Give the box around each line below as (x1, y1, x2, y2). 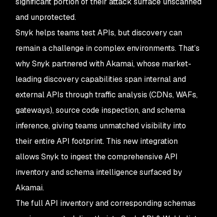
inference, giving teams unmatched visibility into (15, 121, 186, 131)
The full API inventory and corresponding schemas (15, 198, 196, 208)
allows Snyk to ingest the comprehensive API (15, 152, 178, 162)
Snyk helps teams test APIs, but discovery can (15, 28, 182, 38)
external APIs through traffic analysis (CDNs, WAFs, (15, 90, 198, 100)
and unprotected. (15, 12, 78, 22)
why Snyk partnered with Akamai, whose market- (15, 59, 191, 69)
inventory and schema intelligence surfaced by (15, 167, 182, 177)
